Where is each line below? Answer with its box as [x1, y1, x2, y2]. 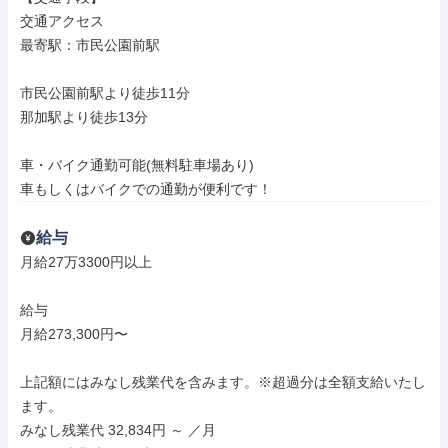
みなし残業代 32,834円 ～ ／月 [20, 422, 216, 438]
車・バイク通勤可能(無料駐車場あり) [20, 157, 254, 173]
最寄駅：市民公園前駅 [20, 37, 160, 53]
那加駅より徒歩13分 [20, 109, 148, 125]
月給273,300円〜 [20, 326, 128, 342]
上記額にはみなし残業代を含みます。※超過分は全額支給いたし [20, 374, 426, 390]
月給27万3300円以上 [20, 254, 152, 270]
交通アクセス [20, 13, 104, 29]
